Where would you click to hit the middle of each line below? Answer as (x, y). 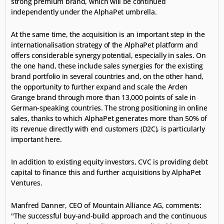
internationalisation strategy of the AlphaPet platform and (104, 45)
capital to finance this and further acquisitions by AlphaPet (106, 172)
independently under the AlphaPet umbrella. (84, 12)
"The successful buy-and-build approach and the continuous (109, 216)
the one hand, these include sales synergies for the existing (107, 66)
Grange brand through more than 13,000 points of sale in (103, 97)
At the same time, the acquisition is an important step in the (108, 34)
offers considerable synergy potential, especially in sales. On (108, 55)
